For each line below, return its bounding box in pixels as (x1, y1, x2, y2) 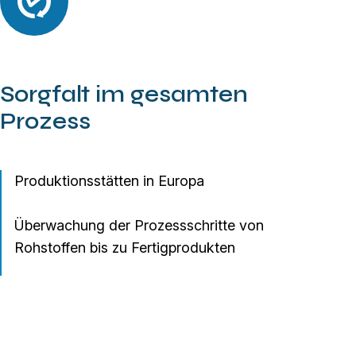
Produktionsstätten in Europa (14, 172, 204, 190)
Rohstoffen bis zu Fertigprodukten (14, 239, 235, 257)
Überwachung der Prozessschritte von (14, 217, 264, 234)
